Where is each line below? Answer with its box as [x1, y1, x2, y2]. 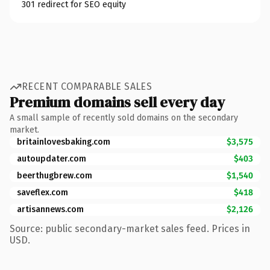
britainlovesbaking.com [17, 136, 110, 147]
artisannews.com [17, 204, 84, 215]
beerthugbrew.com [17, 170, 92, 181]
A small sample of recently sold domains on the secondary [10, 112, 238, 123]
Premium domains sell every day [10, 92, 225, 112]
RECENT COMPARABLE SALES [22, 81, 152, 92]
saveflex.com [17, 187, 68, 198]
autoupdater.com [17, 153, 86, 164]
